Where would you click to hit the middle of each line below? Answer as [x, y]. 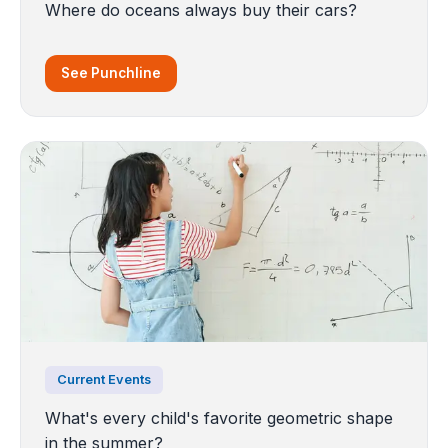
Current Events [104, 379]
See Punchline [111, 72]
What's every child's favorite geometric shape [219, 417]
